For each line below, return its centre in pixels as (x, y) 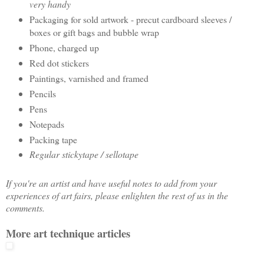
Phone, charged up (64, 47)
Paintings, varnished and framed (89, 78)
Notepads (47, 124)
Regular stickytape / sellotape (84, 154)
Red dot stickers (59, 62)
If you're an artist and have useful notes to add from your (111, 183)
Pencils (42, 93)
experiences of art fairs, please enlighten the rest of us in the (117, 196)
